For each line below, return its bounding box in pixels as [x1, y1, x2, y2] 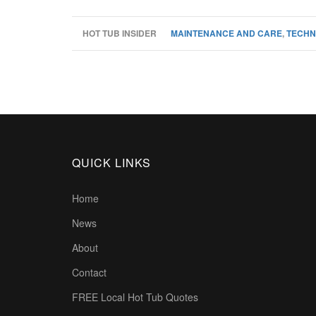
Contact [72, 265, 107, 279]
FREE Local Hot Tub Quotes [72, 290, 198, 304]
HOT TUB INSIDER [83, 27, 157, 39]
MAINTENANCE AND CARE [171, 27, 282, 39]
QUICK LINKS [72, 154, 151, 171]
